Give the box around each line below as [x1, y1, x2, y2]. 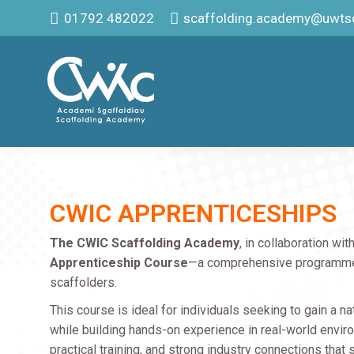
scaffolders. [50, 275, 118, 290]
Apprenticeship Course [50, 255, 189, 270]
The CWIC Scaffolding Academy [50, 235, 240, 250]
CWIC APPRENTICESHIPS [50, 198, 337, 228]
